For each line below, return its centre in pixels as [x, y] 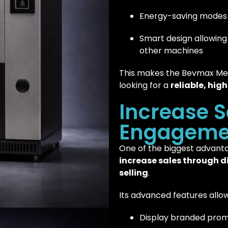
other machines [171, 51]
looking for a [145, 85]
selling [134, 173]
